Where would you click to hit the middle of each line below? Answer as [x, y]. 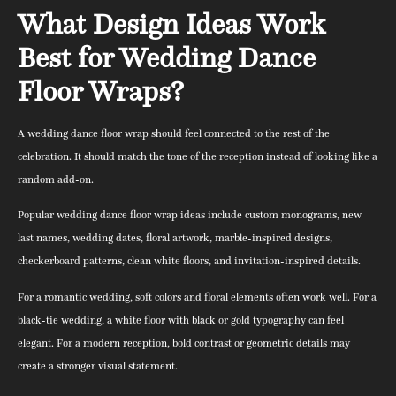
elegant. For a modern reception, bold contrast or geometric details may [184, 342]
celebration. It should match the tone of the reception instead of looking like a [198, 156]
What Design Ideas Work [171, 23]
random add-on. [56, 179]
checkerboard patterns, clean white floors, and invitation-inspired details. [189, 261]
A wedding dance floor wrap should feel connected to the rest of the [174, 133]
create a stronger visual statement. [98, 365]
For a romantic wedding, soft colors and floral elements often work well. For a [197, 296]
